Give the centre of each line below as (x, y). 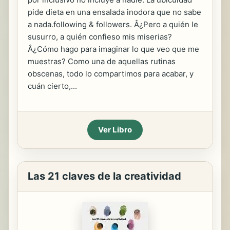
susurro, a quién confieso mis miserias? (100, 37)
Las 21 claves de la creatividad (104, 176)
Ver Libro (115, 130)
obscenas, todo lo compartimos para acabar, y (111, 74)
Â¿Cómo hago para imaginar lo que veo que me (113, 49)
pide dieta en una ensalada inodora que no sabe (114, 12)
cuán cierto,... (52, 86)
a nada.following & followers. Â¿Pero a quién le (113, 24)
